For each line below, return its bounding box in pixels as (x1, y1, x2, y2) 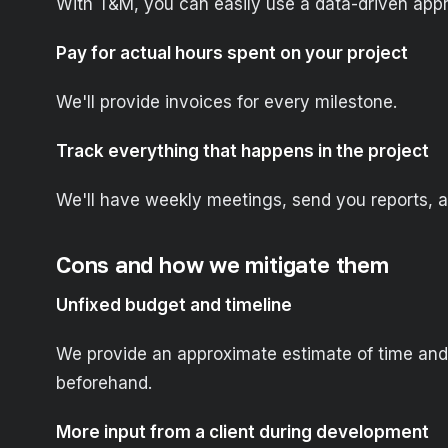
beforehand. (56, 373, 152, 394)
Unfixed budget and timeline (56, 295, 292, 316)
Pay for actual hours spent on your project (56, 43, 408, 64)
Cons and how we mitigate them (56, 251, 389, 279)
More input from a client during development (56, 422, 429, 443)
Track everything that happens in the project (56, 141, 429, 162)
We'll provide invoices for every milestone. (56, 92, 397, 113)
